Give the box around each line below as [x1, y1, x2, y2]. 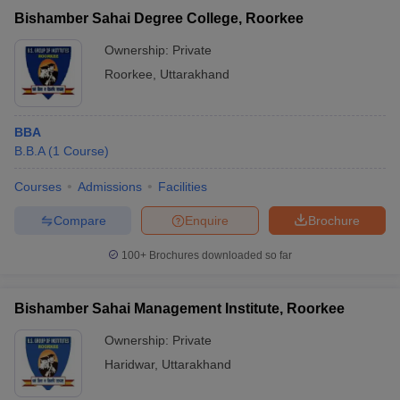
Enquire [185, 212, 229, 228]
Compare [53, 212, 106, 228]
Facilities [158, 179, 207, 194]
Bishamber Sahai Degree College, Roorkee [14, 11, 304, 26]
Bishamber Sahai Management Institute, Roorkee [14, 301, 345, 316]
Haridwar [104, 357, 154, 371]
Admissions [78, 179, 142, 194]
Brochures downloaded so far [146, 249, 292, 262]
